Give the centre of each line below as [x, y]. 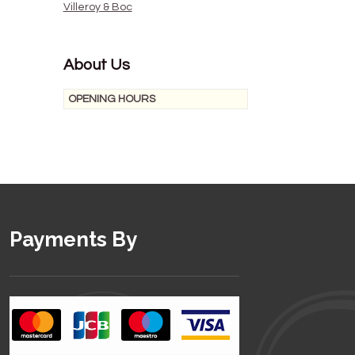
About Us [96, 65]
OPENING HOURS [111, 99]
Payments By [74, 239]
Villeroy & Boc [97, 8]
